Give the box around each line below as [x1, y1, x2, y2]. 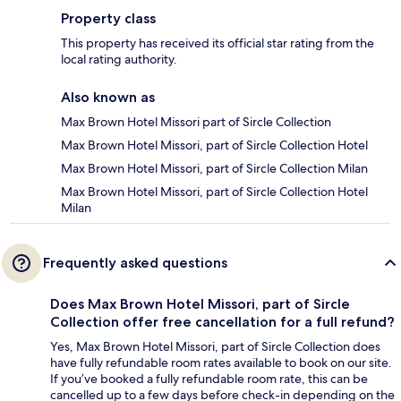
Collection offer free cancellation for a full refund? [50, 312, 395, 330]
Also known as [61, 88, 155, 106]
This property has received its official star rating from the [61, 34, 374, 51]
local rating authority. [61, 50, 177, 67]
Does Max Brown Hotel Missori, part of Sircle [50, 294, 350, 312]
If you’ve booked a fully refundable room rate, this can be [50, 370, 368, 387]
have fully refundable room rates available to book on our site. [50, 354, 392, 371]
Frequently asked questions [43, 253, 227, 271]
